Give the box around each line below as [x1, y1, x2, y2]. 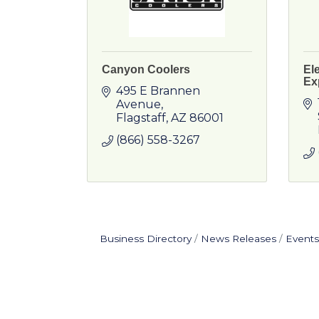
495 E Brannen [116, 84, 200, 98]
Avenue [116, 98, 161, 111]
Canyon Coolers [102, 63, 190, 75]
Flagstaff [116, 111, 166, 125]
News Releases [200, 233, 276, 244]
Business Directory [99, 233, 192, 244]
